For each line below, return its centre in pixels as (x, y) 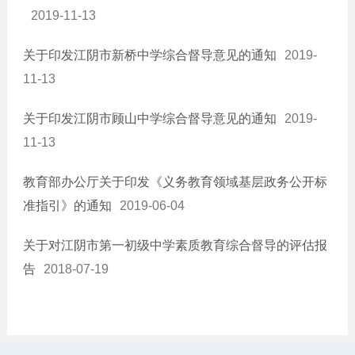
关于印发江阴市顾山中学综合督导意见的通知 (149, 119)
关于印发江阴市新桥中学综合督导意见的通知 (149, 55)
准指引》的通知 (67, 206)
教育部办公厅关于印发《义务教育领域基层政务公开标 (175, 182)
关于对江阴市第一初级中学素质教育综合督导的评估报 (175, 246)
